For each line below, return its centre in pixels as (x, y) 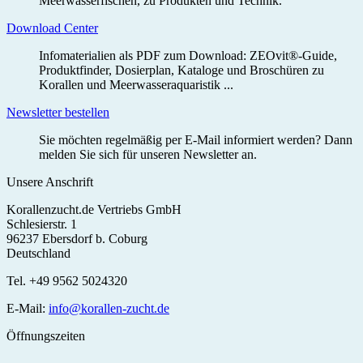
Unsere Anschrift (50, 182)
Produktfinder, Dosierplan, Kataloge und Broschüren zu (181, 70)
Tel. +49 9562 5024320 (67, 281)
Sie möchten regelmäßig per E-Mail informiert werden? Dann (196, 140)
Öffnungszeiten (46, 336)
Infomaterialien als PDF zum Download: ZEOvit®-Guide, (188, 56)
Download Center (52, 28)
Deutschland (38, 254)
